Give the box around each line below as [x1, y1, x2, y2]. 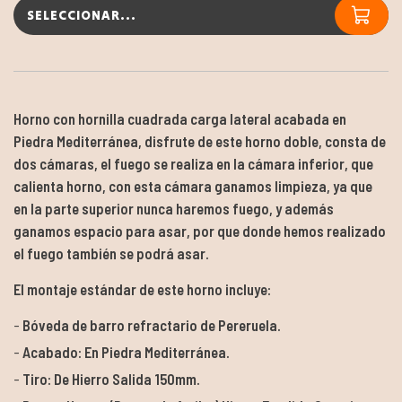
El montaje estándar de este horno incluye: [13, 279, 271, 298]
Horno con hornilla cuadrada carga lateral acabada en [13, 109, 346, 127]
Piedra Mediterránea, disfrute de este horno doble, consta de [13, 131, 386, 150]
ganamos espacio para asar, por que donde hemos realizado [13, 221, 386, 240]
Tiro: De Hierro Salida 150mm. [22, 369, 200, 388]
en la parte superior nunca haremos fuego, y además [13, 198, 334, 217]
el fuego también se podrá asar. [13, 243, 209, 262]
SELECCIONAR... [27, 6, 136, 23]
